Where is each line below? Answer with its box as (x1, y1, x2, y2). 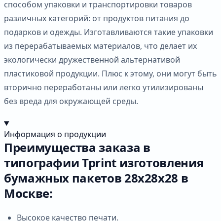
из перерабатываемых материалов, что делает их (4, 40, 197, 51)
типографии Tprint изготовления (4, 154, 204, 171)
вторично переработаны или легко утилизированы (4, 81, 203, 93)
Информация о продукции (4, 128, 106, 140)
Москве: (4, 184, 53, 201)
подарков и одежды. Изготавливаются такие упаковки (4, 26, 213, 37)
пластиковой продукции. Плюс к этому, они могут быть (4, 68, 217, 79)
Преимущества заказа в (4, 139, 150, 155)
